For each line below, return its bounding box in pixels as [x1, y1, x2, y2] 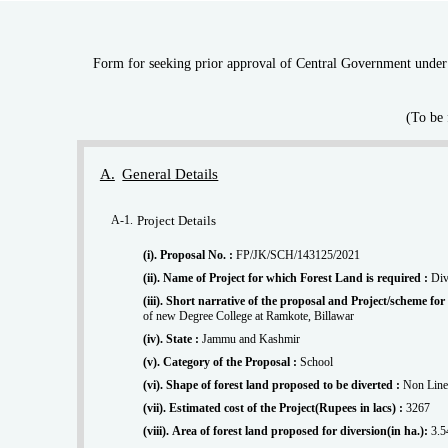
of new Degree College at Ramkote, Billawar [143, 309, 355, 324]
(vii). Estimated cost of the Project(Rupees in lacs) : [169, 401, 407, 416]
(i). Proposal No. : [160, 248, 237, 263]
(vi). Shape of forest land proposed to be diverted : [166, 378, 404, 393]
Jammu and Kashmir [202, 332, 301, 347]
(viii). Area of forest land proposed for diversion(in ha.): [172, 424, 432, 439]
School [300, 355, 334, 370]
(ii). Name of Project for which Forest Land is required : [163, 271, 432, 286]
